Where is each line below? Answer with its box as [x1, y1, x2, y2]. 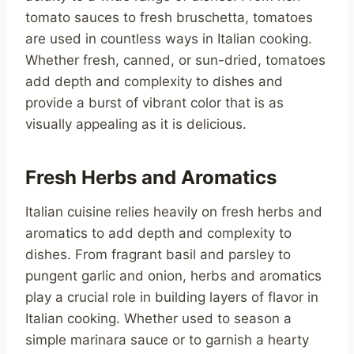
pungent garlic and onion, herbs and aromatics [25, 268, 322, 284]
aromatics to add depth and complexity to [25, 225, 292, 242]
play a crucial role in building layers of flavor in [25, 289, 318, 306]
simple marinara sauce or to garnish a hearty [25, 332, 309, 348]
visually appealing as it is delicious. [25, 116, 247, 133]
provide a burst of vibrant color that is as [25, 95, 284, 111]
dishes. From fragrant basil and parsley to [25, 247, 291, 263]
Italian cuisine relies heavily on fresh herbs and [25, 204, 322, 220]
